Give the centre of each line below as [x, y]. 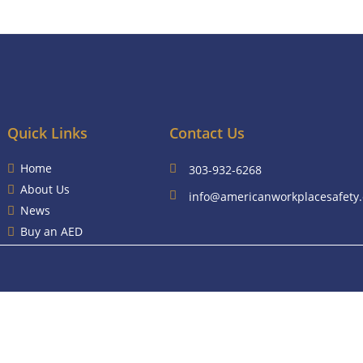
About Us [45, 189]
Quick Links [47, 133]
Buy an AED [51, 231]
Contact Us [207, 133]
